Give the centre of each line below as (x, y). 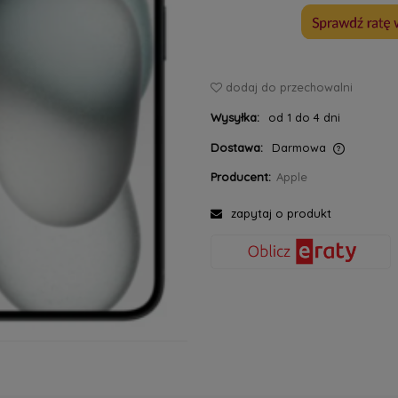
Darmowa (299, 147)
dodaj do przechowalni (289, 87)
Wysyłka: (235, 117)
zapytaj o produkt (281, 213)
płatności (131, 204)
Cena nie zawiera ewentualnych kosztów (219, 187)
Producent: (240, 176)
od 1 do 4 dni (305, 117)
